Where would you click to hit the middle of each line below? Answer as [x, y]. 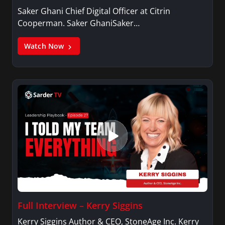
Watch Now [45, 46]
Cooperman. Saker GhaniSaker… [79, 23]
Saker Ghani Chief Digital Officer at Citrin [94, 11]
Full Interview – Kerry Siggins [80, 205]
